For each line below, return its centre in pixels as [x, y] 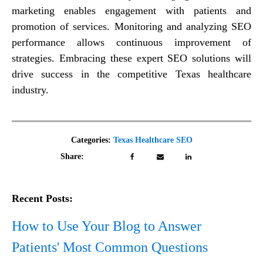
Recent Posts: [42, 198]
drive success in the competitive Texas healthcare [131, 74]
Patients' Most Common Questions [110, 247]
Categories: [92, 140]
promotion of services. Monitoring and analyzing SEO [131, 26]
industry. [30, 90]
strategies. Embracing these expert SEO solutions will [131, 58]
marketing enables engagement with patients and [131, 10]
